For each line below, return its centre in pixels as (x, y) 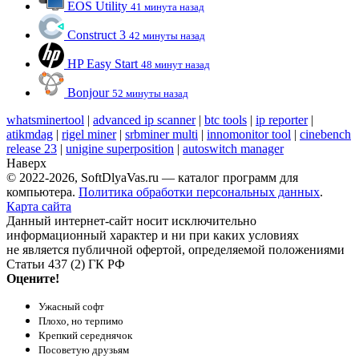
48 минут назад (175, 64)
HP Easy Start (103, 63)
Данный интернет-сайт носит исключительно (131, 220)
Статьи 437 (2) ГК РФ (66, 264)
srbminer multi (161, 134)
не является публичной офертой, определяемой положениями (175, 249)
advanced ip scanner (144, 119)
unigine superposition (120, 148)
